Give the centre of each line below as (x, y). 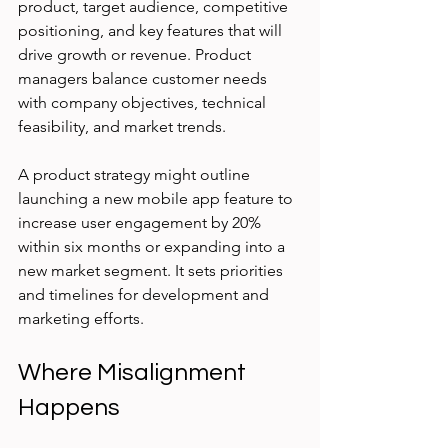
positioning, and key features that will (152, 31)
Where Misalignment (134, 373)
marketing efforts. (81, 319)
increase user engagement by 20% (141, 223)
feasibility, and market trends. (122, 127)
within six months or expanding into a (153, 247)
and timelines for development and (145, 295)
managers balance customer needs (144, 79)
